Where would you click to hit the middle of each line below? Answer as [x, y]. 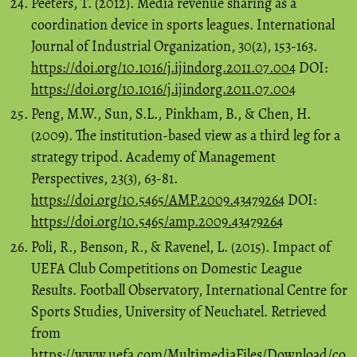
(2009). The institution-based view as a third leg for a [186, 136]
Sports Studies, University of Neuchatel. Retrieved [179, 311]
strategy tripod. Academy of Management [153, 157]
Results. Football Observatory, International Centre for [189, 290]
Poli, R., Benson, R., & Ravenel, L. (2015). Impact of [181, 247]
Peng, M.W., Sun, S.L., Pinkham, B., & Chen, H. [171, 114]
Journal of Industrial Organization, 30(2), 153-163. [174, 46]
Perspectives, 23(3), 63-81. [104, 179]
